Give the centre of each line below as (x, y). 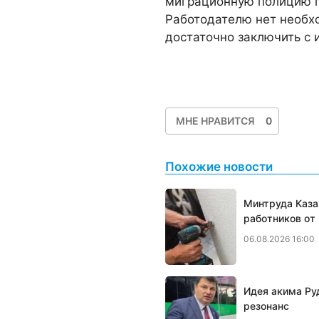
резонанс (266, 306)
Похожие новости (219, 167)
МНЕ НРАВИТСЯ (215, 120)
